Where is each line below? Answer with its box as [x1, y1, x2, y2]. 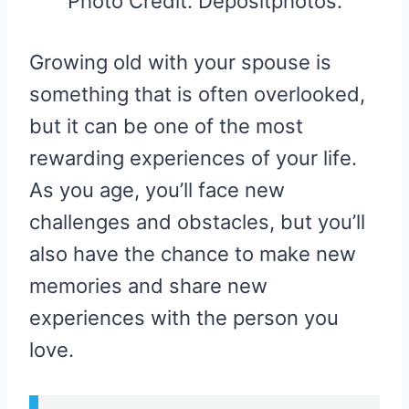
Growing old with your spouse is [29, 49, 331, 74]
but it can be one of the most [29, 113, 303, 138]
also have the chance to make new [29, 241, 356, 266]
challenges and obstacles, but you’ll [29, 209, 365, 234]
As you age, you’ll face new [29, 177, 285, 202]
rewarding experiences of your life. [29, 145, 357, 170]
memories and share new [29, 273, 267, 298]
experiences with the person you [29, 305, 339, 330]
